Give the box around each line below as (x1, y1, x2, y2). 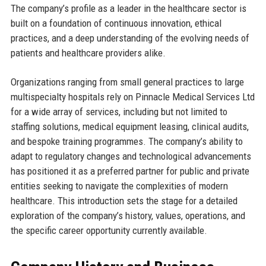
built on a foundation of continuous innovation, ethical (10, 17, 221, 29)
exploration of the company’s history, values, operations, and (10, 209, 245, 221)
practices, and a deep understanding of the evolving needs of (10, 31, 249, 44)
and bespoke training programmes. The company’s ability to (10, 135, 243, 147)
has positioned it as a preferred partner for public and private (10, 164, 249, 177)
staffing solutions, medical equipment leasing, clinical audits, (10, 120, 249, 132)
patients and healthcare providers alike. (10, 46, 166, 59)
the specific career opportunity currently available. (10, 224, 207, 236)
